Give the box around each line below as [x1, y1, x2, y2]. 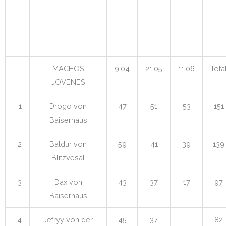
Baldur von [49, 139, 87, 148]
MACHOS [52, 64, 84, 73]
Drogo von [49, 101, 87, 110]
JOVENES [51, 77, 85, 86]
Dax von [54, 177, 82, 186]
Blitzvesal [51, 153, 85, 162]
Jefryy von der [43, 215, 93, 224]
